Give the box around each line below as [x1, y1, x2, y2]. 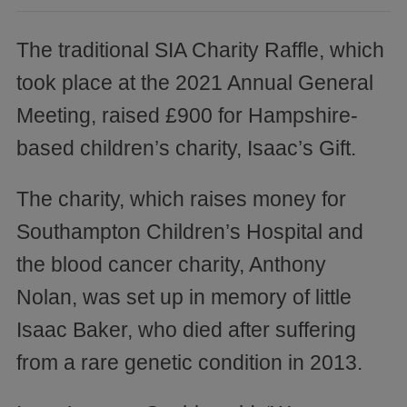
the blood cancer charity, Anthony [16, 252, 326, 276]
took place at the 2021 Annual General [16, 70, 373, 94]
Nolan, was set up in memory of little [16, 284, 352, 309]
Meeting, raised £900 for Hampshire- [16, 103, 358, 127]
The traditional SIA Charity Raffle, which [16, 37, 384, 62]
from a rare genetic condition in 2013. [16, 350, 362, 374]
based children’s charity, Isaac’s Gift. [16, 135, 356, 160]
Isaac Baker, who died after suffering [16, 317, 356, 342]
